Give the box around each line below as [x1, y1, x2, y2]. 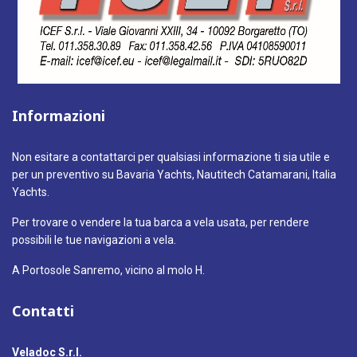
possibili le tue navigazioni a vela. [12, 233, 176, 246]
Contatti [12, 300, 74, 320]
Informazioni [12, 105, 105, 125]
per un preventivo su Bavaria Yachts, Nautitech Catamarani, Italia [12, 167, 336, 181]
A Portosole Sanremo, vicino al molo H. [12, 263, 205, 277]
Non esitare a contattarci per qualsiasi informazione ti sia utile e [12, 150, 330, 163]
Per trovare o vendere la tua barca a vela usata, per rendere [12, 215, 309, 229]
